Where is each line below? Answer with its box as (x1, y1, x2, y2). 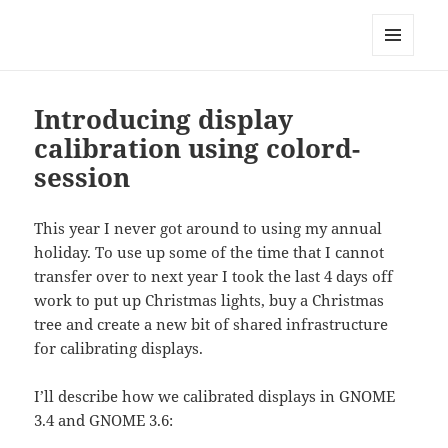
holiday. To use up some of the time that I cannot (34, 242, 385, 263)
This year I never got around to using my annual (34, 218, 383, 239)
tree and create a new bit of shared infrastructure (34, 314, 389, 335)
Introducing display (34, 101, 294, 138)
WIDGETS (372, 89, 429, 106)
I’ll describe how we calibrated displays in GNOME (34, 386, 396, 407)
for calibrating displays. (34, 338, 204, 359)
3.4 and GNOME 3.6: (34, 410, 174, 431)
